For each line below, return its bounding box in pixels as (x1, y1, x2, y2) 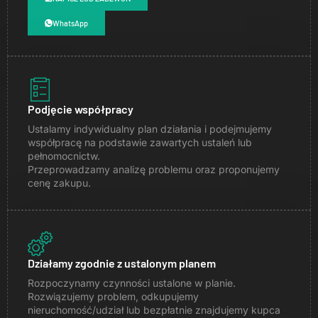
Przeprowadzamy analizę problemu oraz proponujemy (28, 163, 280, 175)
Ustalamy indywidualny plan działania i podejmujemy (28, 122, 272, 135)
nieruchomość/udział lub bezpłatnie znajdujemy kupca (28, 303, 280, 316)
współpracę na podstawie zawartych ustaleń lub (28, 136, 252, 148)
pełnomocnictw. (28, 149, 100, 162)
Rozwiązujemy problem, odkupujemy (28, 290, 199, 302)
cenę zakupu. (28, 176, 91, 189)
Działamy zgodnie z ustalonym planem (28, 256, 216, 270)
